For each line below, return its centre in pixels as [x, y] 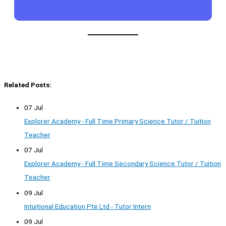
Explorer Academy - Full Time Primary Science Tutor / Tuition [118, 121]
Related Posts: [28, 84]
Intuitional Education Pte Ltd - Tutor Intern [88, 206]
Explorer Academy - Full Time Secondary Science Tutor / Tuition [123, 164]
